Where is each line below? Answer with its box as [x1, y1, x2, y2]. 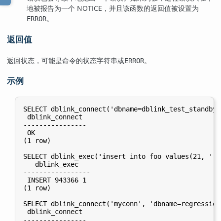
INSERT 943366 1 [23, 176, 86, 184]
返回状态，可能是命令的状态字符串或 [7, 55, 124, 65]
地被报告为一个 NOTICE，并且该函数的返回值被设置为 [27, 3, 199, 13]
